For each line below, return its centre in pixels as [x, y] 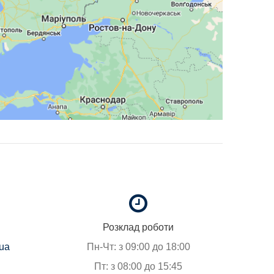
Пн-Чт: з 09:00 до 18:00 [138, 247]
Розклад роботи [138, 228]
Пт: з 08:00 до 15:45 [138, 267]
